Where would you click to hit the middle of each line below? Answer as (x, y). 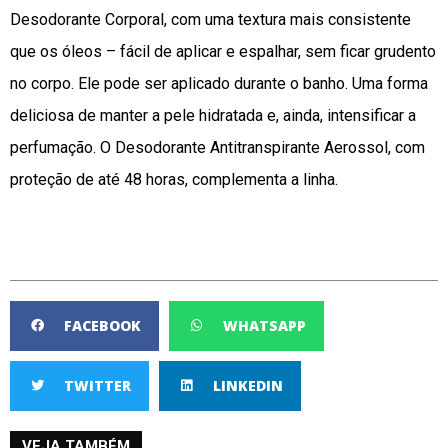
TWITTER (97, 385)
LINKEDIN (248, 385)
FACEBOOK (102, 325)
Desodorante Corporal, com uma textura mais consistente (210, 19)
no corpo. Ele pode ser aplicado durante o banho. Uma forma (219, 83)
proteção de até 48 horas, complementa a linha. (174, 179)
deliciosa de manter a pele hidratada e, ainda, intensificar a (213, 115)
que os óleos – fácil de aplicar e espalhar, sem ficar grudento (223, 51)
